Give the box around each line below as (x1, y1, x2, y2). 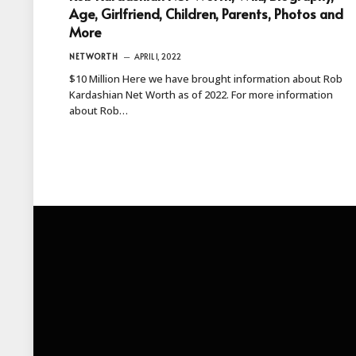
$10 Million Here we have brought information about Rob (69, 71, 342, 86)
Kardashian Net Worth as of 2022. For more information (69, 87, 333, 102)
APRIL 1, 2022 (134, 50, 181, 62)
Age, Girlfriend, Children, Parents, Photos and (69, 3, 343, 23)
